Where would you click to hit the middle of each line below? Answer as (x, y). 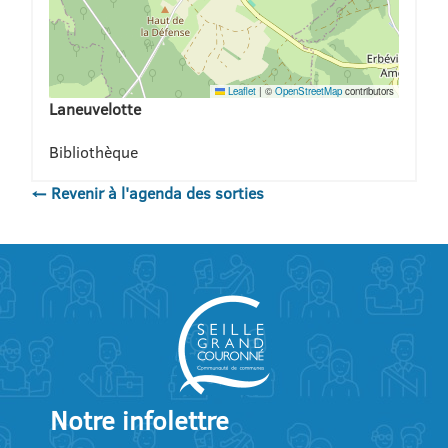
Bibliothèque (93, 152)
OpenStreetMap (309, 90)
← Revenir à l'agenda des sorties (148, 192)
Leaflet (241, 90)
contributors (368, 90)
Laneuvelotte (94, 108)
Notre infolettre (139, 420)
